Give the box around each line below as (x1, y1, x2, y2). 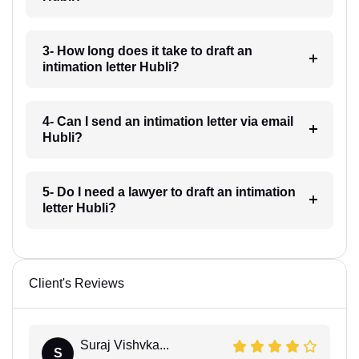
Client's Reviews (29, 276, 124, 290)
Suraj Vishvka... (80, 337, 169, 352)
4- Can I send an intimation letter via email (42, 114, 293, 128)
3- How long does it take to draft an (42, 43, 252, 58)
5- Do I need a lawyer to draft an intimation (42, 184, 296, 199)
